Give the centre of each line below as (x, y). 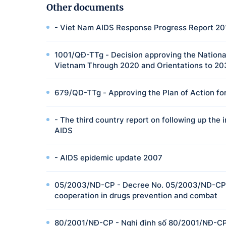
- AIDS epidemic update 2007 (108, 158)
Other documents (85, 7)
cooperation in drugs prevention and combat (136, 195)
